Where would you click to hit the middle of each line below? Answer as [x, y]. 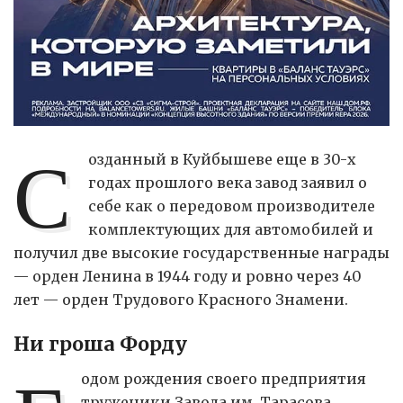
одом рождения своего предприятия [224, 379]
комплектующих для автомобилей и [231, 230]
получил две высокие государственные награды [201, 253]
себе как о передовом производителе [232, 206]
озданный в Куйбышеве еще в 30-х [223, 160]
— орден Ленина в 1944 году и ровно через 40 [188, 277]
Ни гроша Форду [100, 344]
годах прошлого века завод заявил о [228, 183]
